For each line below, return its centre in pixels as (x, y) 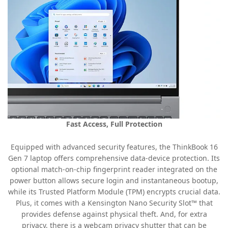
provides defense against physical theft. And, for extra (114, 214)
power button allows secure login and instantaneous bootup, (114, 181)
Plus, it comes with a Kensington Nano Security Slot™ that (114, 203)
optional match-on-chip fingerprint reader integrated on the (114, 169)
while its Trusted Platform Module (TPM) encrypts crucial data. (114, 192)
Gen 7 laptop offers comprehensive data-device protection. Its (114, 158)
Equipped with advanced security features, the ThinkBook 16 (114, 147)
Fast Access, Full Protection (114, 124)
